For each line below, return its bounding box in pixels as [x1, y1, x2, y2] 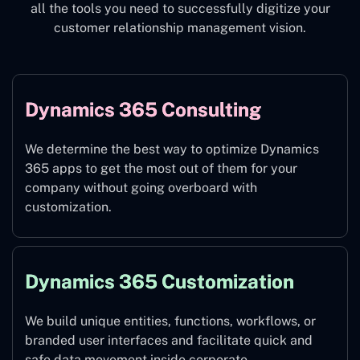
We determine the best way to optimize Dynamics [25, 141, 319, 157]
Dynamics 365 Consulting [25, 98, 261, 121]
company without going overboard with [25, 180, 257, 196]
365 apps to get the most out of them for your [25, 161, 297, 177]
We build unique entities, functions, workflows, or [25, 313, 316, 329]
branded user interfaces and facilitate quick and [25, 333, 313, 349]
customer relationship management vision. [54, 20, 306, 36]
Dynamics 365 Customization [25, 270, 294, 293]
